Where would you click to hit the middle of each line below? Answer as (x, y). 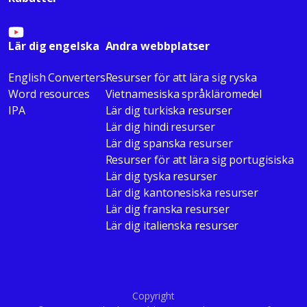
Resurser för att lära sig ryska (181, 77)
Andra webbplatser (158, 46)
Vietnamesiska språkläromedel (184, 94)
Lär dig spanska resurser (169, 143)
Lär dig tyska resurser (161, 176)
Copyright (153, 295)
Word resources (49, 94)
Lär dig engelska (54, 46)
